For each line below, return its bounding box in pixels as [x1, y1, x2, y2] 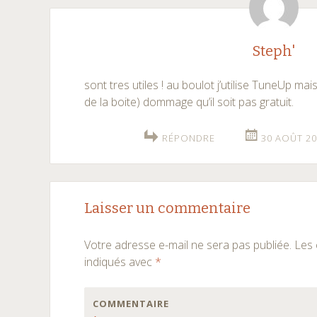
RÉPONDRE [162, 132, 216, 144]
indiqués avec [84, 254, 156, 270]
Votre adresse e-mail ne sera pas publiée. [84, 237, 292, 253]
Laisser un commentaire [84, 200, 251, 217]
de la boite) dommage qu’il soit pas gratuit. [84, 94, 294, 110]
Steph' [253, 42, 296, 59]
